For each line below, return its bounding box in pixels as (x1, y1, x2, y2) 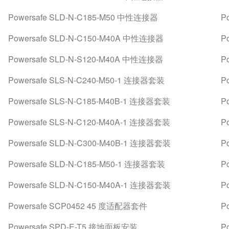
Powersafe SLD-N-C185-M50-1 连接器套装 (8, 158, 165, 170)
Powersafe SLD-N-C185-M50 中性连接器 (8, 11, 158, 23)
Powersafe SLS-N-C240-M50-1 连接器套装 (8, 74, 165, 86)
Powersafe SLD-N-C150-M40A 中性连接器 (8, 32, 164, 44)
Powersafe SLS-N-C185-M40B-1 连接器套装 (8, 95, 170, 107)
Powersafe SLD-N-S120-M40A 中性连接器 (8, 53, 163, 65)
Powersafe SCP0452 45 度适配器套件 (8, 200, 147, 212)
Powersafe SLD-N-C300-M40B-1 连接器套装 (8, 137, 171, 149)
